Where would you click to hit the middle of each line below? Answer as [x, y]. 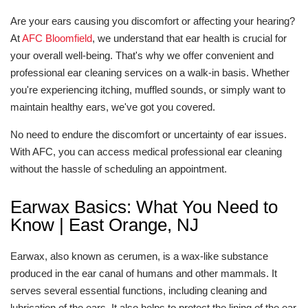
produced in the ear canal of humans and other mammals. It [144, 273]
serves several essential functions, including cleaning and [139, 290]
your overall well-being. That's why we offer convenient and [142, 55]
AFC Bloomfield [57, 38]
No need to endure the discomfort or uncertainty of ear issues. [148, 134]
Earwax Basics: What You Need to [144, 207]
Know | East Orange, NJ [104, 225]
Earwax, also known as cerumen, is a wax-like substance [139, 256]
